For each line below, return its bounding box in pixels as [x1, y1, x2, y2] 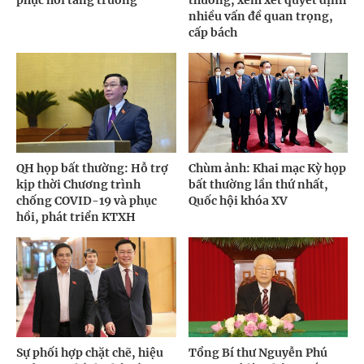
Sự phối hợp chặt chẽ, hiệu [16, 345, 163, 361]
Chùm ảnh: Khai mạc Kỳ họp [188, 161, 346, 176]
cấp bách [188, 25, 237, 41]
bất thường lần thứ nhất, [188, 177, 328, 193]
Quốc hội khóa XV [188, 193, 288, 209]
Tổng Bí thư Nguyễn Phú [188, 345, 327, 361]
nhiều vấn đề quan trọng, [188, 9, 333, 24]
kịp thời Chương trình [16, 177, 141, 193]
